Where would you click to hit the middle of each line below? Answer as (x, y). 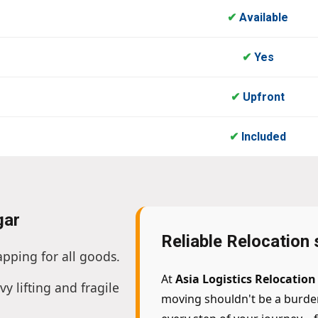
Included (262, 137)
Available (262, 18)
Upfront (262, 97)
